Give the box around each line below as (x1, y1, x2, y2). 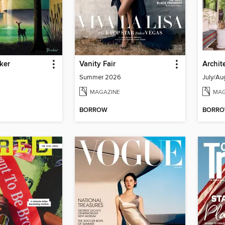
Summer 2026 (79, 73, 121, 81)
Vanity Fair (79, 59, 116, 69)
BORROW (79, 106, 107, 115)
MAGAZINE (90, 88, 120, 96)
